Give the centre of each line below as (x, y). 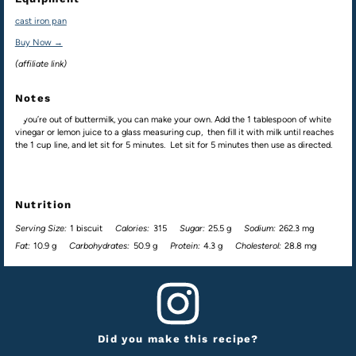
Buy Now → (39, 42)
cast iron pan (41, 21)
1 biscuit (87, 229)
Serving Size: (41, 229)
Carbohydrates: (100, 246)
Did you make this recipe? (178, 339)
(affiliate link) (41, 64)
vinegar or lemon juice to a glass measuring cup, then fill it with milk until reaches (174, 132)
